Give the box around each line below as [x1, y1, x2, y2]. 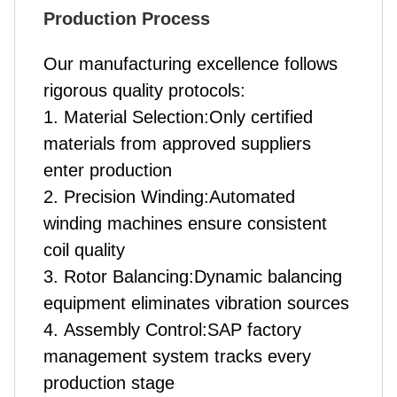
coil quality [43, 240, 125, 260]
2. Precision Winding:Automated [43, 187, 295, 206]
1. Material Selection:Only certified [43, 107, 313, 127]
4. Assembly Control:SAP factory [43, 320, 301, 339]
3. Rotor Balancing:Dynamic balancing [43, 267, 342, 286]
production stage [43, 373, 175, 393]
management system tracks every [43, 346, 311, 366]
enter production [43, 160, 172, 180]
